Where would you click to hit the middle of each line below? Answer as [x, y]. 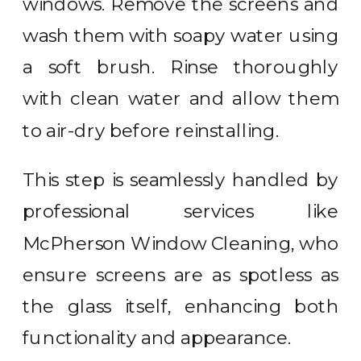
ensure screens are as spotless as [181, 275]
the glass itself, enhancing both [181, 306]
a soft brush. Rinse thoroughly [181, 67]
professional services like [181, 212]
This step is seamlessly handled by [181, 180]
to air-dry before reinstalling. [151, 130]
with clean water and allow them [181, 99]
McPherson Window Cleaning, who [181, 243]
